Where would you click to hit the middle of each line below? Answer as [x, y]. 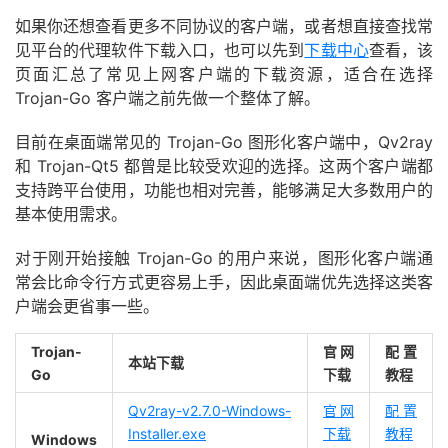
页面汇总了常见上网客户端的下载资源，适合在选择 [224, 73]
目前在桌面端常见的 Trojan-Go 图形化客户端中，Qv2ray [224, 141]
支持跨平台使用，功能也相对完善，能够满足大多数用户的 [224, 189]
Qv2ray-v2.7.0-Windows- [209, 410]
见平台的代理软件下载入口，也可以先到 [160, 49]
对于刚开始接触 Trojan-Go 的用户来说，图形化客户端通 [224, 257]
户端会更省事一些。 [87, 305]
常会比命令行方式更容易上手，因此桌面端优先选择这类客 [224, 281]
